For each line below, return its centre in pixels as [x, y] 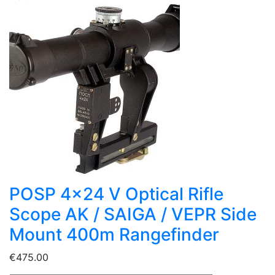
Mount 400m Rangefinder [114, 235]
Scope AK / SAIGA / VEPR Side [133, 215]
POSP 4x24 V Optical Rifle [116, 194]
